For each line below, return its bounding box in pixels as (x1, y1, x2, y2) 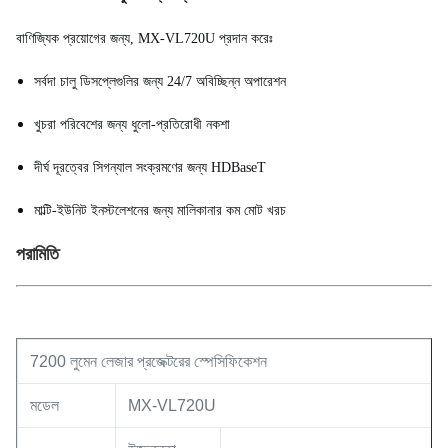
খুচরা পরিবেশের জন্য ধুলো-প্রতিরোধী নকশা (34, 117, 230, 132)
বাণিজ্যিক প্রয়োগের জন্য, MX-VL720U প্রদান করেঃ (16, 31, 273, 46)
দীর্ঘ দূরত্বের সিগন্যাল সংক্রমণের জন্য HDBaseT (34, 160, 266, 175)
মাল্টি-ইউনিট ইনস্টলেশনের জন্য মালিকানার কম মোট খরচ (34, 203, 286, 218)
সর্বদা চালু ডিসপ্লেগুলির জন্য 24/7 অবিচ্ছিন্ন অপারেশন (34, 74, 286, 89)
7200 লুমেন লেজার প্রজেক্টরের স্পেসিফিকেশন (30, 353, 267, 370)
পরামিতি (16, 244, 59, 264)
